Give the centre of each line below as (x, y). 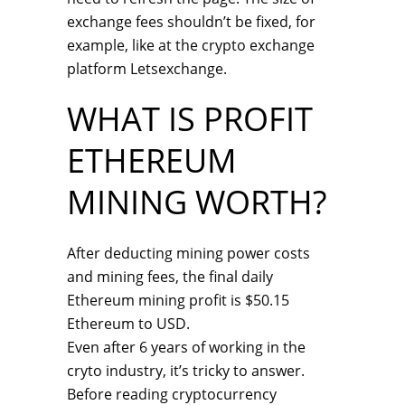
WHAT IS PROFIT (190, 119)
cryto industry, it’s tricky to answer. (186, 371)
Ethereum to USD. (128, 324)
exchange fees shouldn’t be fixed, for (191, 22)
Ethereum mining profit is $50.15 (178, 300)
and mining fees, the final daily (170, 277)
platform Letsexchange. (147, 69)
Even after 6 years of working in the (186, 347)
